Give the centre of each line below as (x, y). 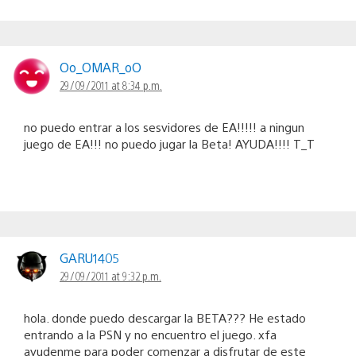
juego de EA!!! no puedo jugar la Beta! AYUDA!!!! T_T (169, 144)
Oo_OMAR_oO (101, 68)
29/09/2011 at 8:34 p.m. (111, 85)
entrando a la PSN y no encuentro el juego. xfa (150, 335)
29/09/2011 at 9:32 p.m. (110, 276)
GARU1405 (90, 258)
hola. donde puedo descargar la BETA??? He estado (165, 318)
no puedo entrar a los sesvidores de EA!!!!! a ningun (164, 127)
